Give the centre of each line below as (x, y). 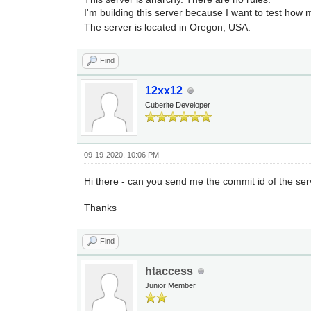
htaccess (169, 271)
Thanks (101, 208)
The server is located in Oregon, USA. (168, 27)
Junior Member (171, 285)
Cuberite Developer (178, 105)
